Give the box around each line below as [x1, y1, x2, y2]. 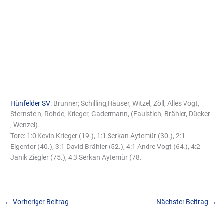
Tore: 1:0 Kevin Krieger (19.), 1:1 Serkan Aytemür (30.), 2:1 [10, 132, 185, 140]
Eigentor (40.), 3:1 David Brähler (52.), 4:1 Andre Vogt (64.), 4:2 [10, 143, 201, 151]
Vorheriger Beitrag [11, 198, 69, 206]
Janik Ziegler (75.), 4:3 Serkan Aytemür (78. [10, 153, 142, 162]
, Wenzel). [10, 121, 40, 129]
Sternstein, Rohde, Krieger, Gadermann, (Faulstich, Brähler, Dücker [10, 110, 211, 118]
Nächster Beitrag [156, 198, 210, 206]
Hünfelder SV [10, 99, 51, 108]
